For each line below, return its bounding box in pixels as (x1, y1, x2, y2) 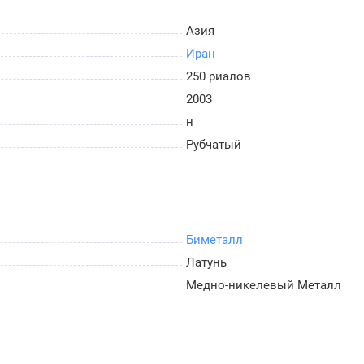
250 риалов (186, 69, 251, 84)
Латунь (186, 255, 227, 271)
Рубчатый (186, 137, 241, 153)
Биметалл (186, 232, 243, 248)
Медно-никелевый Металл (186, 278, 341, 293)
